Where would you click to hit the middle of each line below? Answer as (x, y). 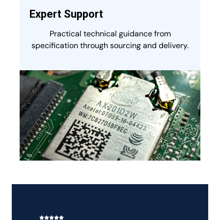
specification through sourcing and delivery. (110, 45)
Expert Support (66, 14)
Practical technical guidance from (110, 34)
